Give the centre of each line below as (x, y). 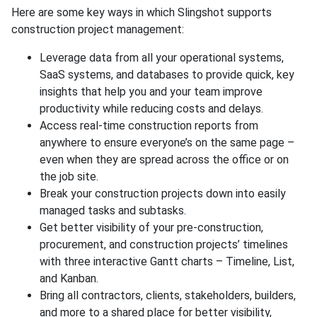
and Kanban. (70, 278)
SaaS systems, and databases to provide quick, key (167, 74)
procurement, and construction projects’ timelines (164, 244)
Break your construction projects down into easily (163, 193)
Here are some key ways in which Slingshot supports (142, 12)
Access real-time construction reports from (149, 125)
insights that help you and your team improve (151, 91)
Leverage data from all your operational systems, (162, 57)
